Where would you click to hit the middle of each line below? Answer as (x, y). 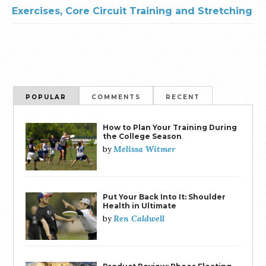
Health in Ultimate (140, 205)
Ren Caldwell (139, 218)
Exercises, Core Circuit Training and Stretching (132, 11)
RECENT (183, 97)
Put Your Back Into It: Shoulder (164, 197)
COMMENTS (116, 97)
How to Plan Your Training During (170, 127)
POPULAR (46, 97)
